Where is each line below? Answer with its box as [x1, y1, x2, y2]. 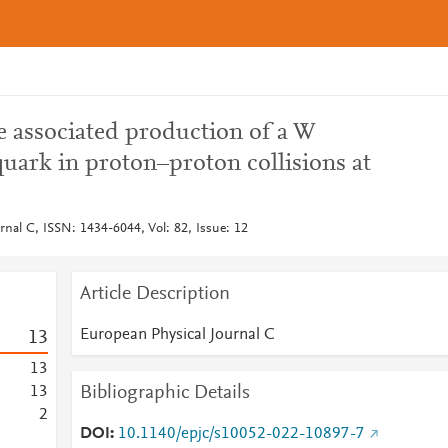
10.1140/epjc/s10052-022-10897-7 [117, 426, 365, 442]
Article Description [79, 284, 230, 304]
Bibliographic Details [79, 383, 250, 403]
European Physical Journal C [79, 327, 275, 343]
